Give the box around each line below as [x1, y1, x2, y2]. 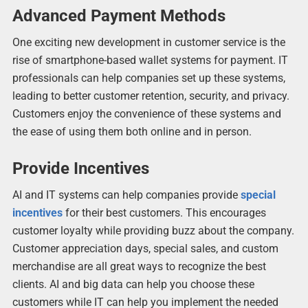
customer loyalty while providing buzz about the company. [12, 224, 294, 238]
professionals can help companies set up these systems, [12, 71, 285, 85]
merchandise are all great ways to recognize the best [12, 260, 266, 274]
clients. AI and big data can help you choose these [12, 278, 254, 291]
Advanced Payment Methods [12, 6, 225, 25]
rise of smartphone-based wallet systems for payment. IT [12, 54, 288, 67]
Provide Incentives [12, 159, 149, 179]
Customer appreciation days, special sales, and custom [12, 242, 278, 256]
